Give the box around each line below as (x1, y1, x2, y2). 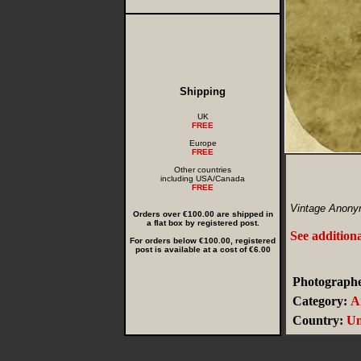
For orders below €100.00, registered (130, 236, 276, 245)
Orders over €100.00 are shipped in (132, 210, 273, 218)
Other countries (174, 165, 231, 174)
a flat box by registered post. (146, 218, 259, 227)
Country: (293, 313, 343, 327)
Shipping (180, 85, 226, 98)
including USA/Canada (160, 174, 245, 183)
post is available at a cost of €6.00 (135, 245, 271, 254)
